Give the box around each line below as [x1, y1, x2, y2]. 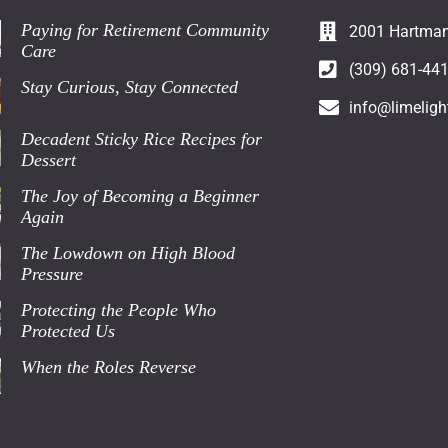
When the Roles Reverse [21, 357, 197, 378]
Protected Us [21, 321, 116, 342]
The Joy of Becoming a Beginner [21, 186, 260, 207]
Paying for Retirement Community [21, 20, 270, 41]
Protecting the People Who [21, 300, 217, 321]
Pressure [21, 264, 84, 285]
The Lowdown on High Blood [21, 243, 236, 264]
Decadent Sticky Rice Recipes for [21, 129, 263, 150]
